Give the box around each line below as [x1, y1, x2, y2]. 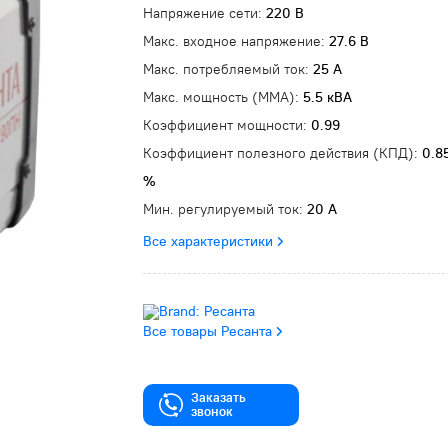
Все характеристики [143, 232, 273, 250]
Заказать [191, 389, 246, 406]
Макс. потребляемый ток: [143, 60, 313, 78]
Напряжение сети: [143, 4, 266, 22]
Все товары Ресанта [143, 322, 272, 340]
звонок [191, 403, 233, 420]
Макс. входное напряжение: [143, 32, 329, 50]
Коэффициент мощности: [143, 116, 311, 134]
